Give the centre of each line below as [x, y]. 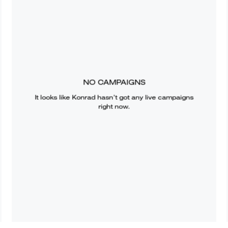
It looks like [53, 97]
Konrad [83, 97]
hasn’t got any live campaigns [144, 97]
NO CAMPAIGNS [114, 82]
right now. [114, 106]
